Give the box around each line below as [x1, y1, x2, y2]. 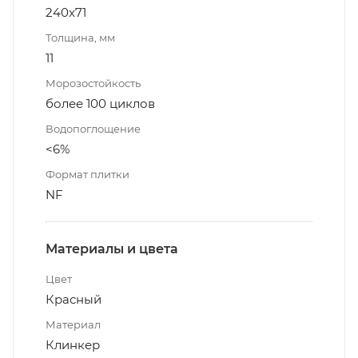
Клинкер [46, 336, 100, 352]
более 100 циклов [46, 95, 155, 111]
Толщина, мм [46, 30, 115, 44]
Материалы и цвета [46, 241, 178, 257]
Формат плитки [46, 167, 129, 181]
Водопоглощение [46, 121, 141, 135]
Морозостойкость [46, 76, 141, 89]
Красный [46, 291, 101, 307]
